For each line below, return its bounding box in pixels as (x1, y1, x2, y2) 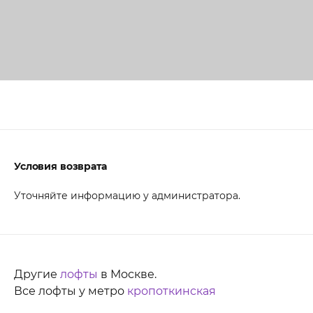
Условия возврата (14, 159, 107, 173)
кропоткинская (127, 284, 216, 298)
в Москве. (98, 267, 156, 281)
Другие (14, 267, 60, 281)
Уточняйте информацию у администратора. (14, 189, 240, 202)
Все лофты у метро (14, 284, 127, 298)
